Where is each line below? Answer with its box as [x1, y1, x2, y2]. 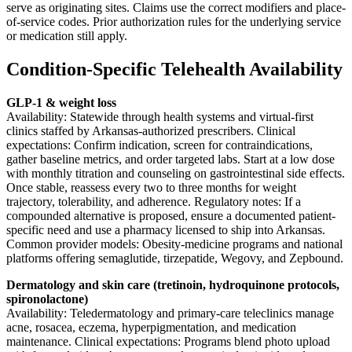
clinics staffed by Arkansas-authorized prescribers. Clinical [6, 123, 295, 137]
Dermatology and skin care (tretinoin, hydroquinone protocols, [6, 277, 339, 291]
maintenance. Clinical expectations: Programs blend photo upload [6, 334, 330, 348]
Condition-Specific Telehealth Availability [6, 58, 343, 79]
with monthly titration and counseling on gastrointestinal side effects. [6, 166, 345, 180]
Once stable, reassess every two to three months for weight [6, 180, 296, 194]
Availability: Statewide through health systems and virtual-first [6, 109, 313, 123]
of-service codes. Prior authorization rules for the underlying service [6, 15, 341, 29]
